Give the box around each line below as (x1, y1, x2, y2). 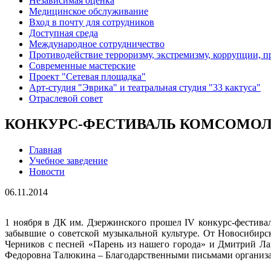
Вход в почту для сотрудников (29, 17, 154, 28)
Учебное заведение (29, 155, 108, 166)
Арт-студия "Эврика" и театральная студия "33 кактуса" (29, 82, 261, 93)
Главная (29, 145, 62, 155)
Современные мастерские (29, 60, 135, 71)
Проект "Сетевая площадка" (29, 71, 146, 82)
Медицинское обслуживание (29, 6, 148, 17)
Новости (29, 166, 65, 177)
